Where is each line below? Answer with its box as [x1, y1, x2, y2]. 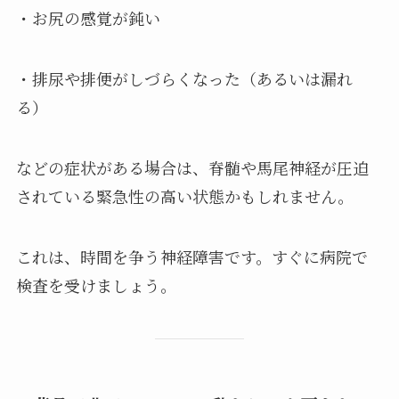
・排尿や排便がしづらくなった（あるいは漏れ [15, 66, 353, 90]
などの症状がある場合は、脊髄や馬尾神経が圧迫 [15, 155, 369, 179]
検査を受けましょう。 [15, 273, 176, 297]
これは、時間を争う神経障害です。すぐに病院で [15, 244, 368, 268]
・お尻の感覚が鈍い [15, 6, 160, 30]
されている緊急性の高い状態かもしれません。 [15, 183, 354, 208]
